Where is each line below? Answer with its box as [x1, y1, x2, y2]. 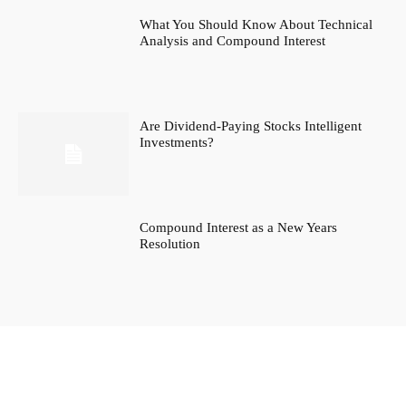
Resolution [140, 236, 201, 251]
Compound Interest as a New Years [140, 219, 338, 235]
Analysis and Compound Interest [140, 34, 326, 49]
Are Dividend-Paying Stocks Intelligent [140, 119, 362, 134]
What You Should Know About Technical [140, 17, 373, 33]
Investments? [140, 135, 215, 150]
